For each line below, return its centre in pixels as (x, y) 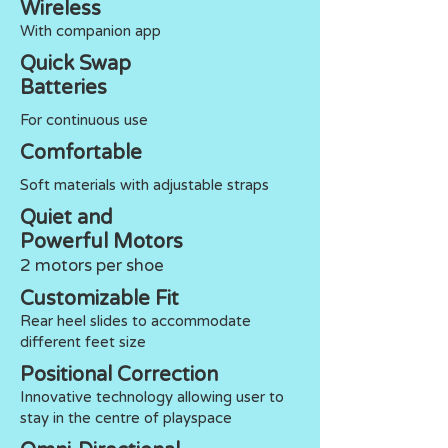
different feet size (83, 341)
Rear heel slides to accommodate (135, 320)
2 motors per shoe (92, 265)
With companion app (90, 30)
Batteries (63, 87)
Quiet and (66, 217)
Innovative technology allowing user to (152, 396)
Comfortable (81, 152)
